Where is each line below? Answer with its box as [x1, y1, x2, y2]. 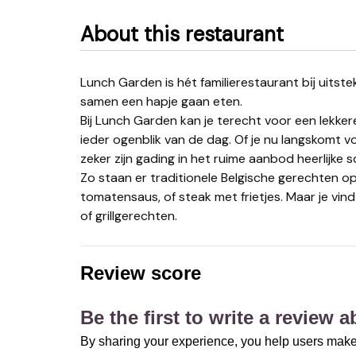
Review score [79, 262, 201, 284]
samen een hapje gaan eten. [79, 93, 242, 110]
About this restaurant [79, 21, 284, 48]
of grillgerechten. [79, 207, 177, 225]
